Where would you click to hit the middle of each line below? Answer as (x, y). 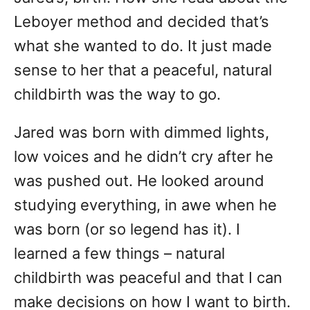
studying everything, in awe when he (145, 205)
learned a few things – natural (119, 254)
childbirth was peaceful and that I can (148, 278)
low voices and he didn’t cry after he (144, 157)
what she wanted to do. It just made (143, 46)
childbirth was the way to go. (117, 94)
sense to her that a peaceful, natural (143, 70)
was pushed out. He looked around (139, 181)
